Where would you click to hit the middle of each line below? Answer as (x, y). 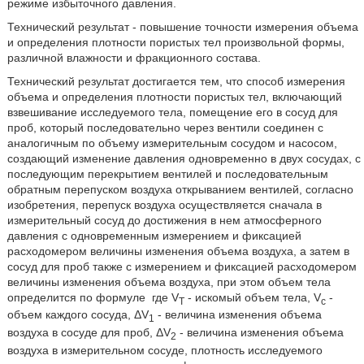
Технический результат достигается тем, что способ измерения (176, 81)
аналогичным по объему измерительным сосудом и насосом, (172, 143)
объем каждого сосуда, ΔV (78, 315)
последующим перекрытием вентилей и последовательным (167, 173)
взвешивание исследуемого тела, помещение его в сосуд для (172, 112)
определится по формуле (78, 297)
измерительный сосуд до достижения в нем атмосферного (164, 220)
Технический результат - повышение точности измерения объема (182, 26)
